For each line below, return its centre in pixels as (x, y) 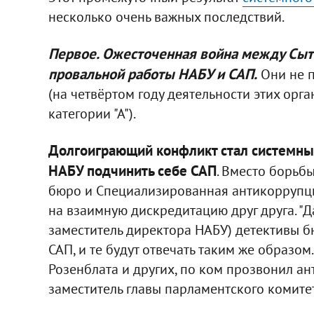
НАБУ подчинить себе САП (132, 170)
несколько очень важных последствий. (166, 16)
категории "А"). (92, 113)
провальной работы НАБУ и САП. (152, 74)
